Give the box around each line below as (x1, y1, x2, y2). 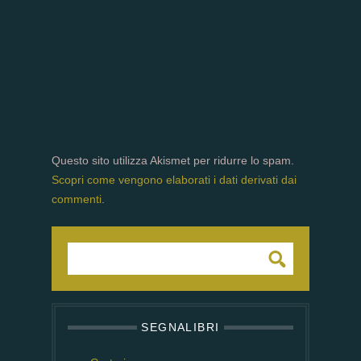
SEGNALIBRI (137, 321, 224, 334)
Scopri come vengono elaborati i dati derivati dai (52, 173, 297, 187)
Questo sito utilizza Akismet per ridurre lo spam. (52, 154, 294, 168)
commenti (52, 193, 102, 206)
